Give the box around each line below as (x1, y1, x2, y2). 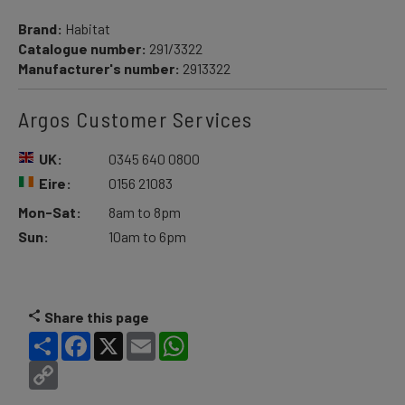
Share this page (44, 308, 149, 325)
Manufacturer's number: (18, 60, 183, 77)
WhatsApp (188, 330, 253, 347)
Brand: (18, 20, 65, 37)
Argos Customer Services (18, 106, 253, 132)
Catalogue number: (18, 40, 149, 57)
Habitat (65, 20, 110, 37)
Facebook (90, 330, 150, 347)
